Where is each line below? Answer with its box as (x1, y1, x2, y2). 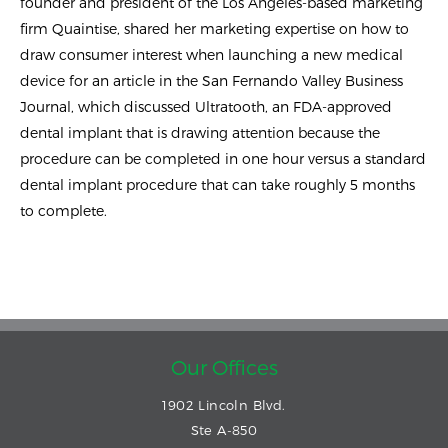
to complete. (20, 202, 107, 220)
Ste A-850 (190, 422, 258, 439)
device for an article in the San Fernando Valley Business (20, 72, 403, 90)
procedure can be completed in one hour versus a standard (20, 150, 426, 168)
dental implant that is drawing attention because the (20, 124, 380, 142)
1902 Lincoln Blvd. (162, 397, 286, 414)
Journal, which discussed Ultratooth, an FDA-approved (20, 98, 392, 116)
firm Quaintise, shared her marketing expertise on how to (20, 20, 409, 38)
